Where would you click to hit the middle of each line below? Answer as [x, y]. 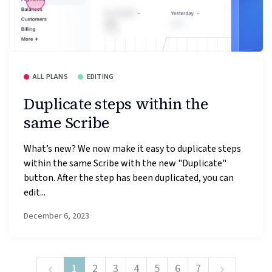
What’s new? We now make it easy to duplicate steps [132, 148]
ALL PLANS [50, 77]
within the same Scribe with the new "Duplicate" [125, 163]
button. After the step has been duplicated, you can [129, 178]
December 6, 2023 [56, 216]
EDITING [100, 77]
